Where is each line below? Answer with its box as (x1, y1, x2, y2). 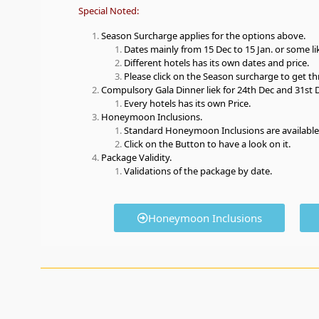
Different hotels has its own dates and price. (124, 56, 310, 70)
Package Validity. (101, 151, 172, 164)
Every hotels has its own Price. (124, 97, 251, 110)
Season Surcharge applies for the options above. (101, 29, 306, 43)
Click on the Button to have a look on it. (124, 137, 291, 151)
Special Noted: (78, 4, 140, 18)
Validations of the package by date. (124, 164, 273, 178)
